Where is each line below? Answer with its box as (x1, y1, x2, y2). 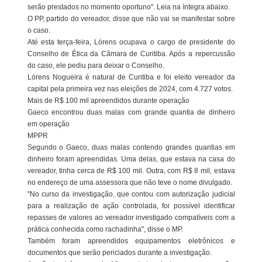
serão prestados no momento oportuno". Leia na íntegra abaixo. (27, 3, 230, 11)
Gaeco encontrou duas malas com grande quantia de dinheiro (27, 108, 235, 116)
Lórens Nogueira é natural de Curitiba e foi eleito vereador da (27, 73, 235, 81)
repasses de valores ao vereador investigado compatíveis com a (27, 213, 235, 222)
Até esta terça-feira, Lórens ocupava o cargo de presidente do (27, 38, 235, 46)
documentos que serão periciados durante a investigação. (27, 249, 212, 257)
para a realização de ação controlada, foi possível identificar (27, 202, 235, 210)
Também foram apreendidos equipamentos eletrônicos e (27, 237, 235, 245)
